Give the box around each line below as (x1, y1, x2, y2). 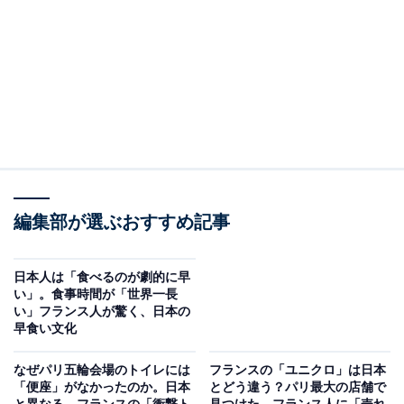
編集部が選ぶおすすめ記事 (14, 211, 230, 232)
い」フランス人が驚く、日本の (14, 303, 190, 318)
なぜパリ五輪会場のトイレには (14, 362, 190, 377)
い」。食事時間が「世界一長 (14, 286, 178, 301)
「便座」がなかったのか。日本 (14, 379, 190, 394)
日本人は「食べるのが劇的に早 (14, 269, 190, 284)
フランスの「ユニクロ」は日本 (208, 362, 386, 377)
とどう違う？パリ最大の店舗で (208, 379, 386, 394)
